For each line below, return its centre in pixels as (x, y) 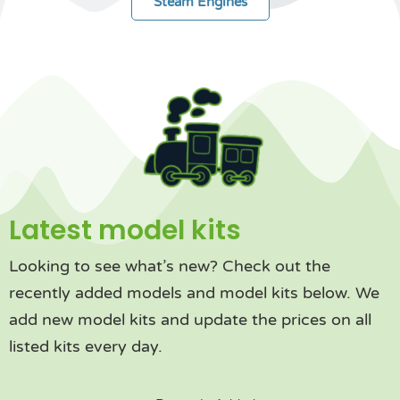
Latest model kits (125, 230)
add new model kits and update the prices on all (190, 320)
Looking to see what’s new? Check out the (170, 266)
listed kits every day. (86, 346)
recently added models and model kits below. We (194, 293)
